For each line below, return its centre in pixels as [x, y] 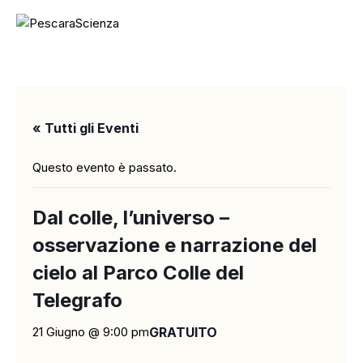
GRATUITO [183, 333]
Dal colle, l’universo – [131, 218]
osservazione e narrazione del [175, 246]
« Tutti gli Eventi [85, 128]
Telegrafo [77, 301]
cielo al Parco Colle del [138, 273]
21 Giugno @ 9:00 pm [91, 332]
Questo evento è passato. [105, 168]
